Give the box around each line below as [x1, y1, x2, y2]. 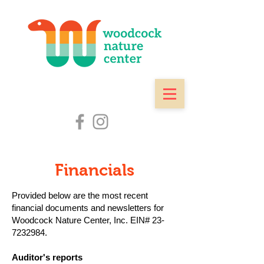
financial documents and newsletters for [12, 203, 164, 213]
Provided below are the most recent [12, 190, 148, 200]
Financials [54, 161, 134, 179]
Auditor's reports [12, 252, 82, 262]
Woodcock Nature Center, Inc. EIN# [12, 215, 152, 225]
